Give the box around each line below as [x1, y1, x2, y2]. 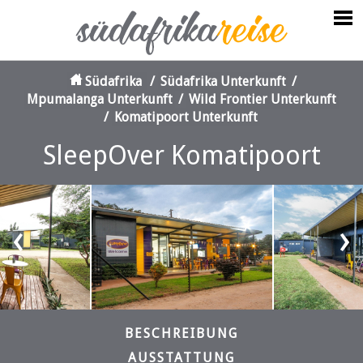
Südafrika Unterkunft [160, 74, 286, 89]
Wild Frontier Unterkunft [189, 92, 336, 107]
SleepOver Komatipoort [42, 140, 321, 171]
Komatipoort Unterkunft [113, 109, 258, 125]
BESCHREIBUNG [125, 326, 238, 342]
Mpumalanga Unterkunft [27, 92, 173, 107]
